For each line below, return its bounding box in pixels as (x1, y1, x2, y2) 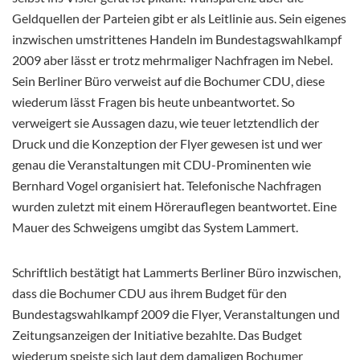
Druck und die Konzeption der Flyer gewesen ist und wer (12, 136, 322, 152)
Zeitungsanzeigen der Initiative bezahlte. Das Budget (12, 327, 302, 343)
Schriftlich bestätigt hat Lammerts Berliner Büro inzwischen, (12, 264, 341, 280)
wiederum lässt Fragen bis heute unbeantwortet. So (12, 94, 295, 110)
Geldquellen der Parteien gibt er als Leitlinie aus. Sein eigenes (12, 10, 346, 27)
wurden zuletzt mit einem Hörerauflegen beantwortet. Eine (12, 198, 337, 215)
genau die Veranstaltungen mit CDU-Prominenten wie (12, 157, 311, 173)
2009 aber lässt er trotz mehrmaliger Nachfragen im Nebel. (12, 52, 333, 68)
